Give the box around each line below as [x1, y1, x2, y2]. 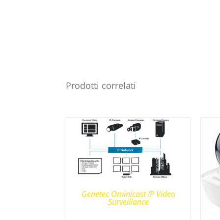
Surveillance [108, 196, 149, 208]
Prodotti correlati [66, 80, 137, 91]
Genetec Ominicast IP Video [81, 189, 175, 200]
